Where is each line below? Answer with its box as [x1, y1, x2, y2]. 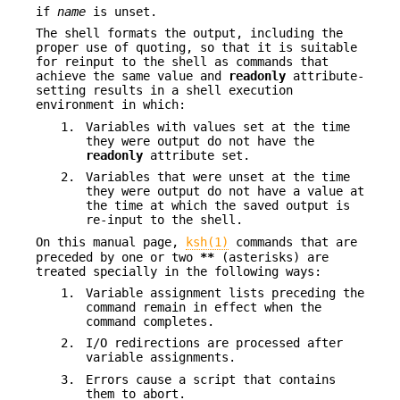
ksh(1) [186, 234, 229, 249]
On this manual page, [36, 234, 186, 249]
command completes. [86, 313, 214, 329]
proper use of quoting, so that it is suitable [36, 40, 357, 55]
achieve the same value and [36, 69, 229, 84]
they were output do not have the [86, 133, 314, 148]
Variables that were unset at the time [86, 170, 350, 185]
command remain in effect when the [86, 299, 321, 314]
